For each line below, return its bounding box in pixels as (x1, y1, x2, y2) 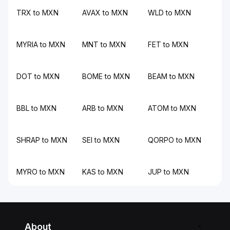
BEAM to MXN (148, 72, 195, 81)
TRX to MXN (16, 8, 59, 17)
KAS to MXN (82, 167, 123, 176)
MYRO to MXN (16, 167, 65, 176)
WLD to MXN (148, 8, 191, 17)
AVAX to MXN (82, 8, 128, 17)
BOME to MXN (82, 72, 130, 81)
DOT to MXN (16, 72, 60, 81)
